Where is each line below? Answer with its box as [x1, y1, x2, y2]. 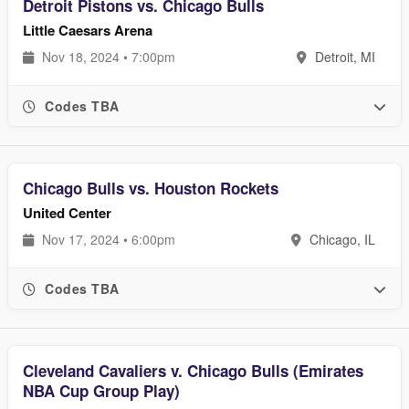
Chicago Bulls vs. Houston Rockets [23, 177, 278, 199]
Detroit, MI [311, 47, 375, 66]
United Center [23, 203, 111, 223]
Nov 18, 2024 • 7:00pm [38, 47, 175, 66]
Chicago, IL [306, 230, 375, 248]
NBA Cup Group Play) [23, 380, 180, 402]
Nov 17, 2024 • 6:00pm [38, 230, 175, 248]
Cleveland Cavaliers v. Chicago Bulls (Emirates [23, 360, 363, 382]
